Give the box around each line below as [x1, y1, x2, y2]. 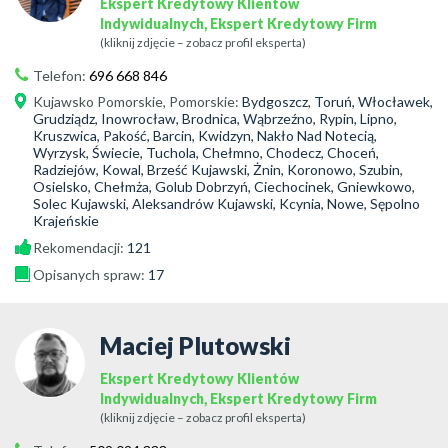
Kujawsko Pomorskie [33, 93, 163, 110]
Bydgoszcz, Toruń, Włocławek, [242, 93, 433, 110]
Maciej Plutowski [100, 331, 291, 360]
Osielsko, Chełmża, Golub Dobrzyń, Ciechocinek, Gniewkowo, [33, 178, 415, 195]
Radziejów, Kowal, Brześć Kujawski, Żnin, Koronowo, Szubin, [33, 161, 403, 178]
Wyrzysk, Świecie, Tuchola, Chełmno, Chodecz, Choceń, [33, 144, 379, 161]
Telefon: [33, 67, 89, 84]
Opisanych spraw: [33, 266, 148, 283]
